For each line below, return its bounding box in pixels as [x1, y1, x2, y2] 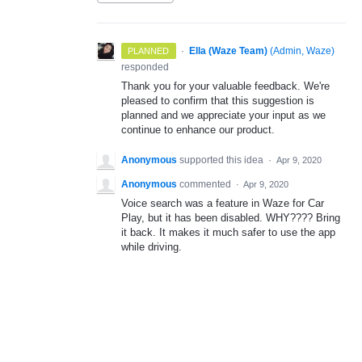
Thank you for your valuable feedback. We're [121, 80, 330, 92]
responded [121, 61, 169, 73]
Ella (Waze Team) [188, 45, 267, 57]
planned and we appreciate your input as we [121, 109, 326, 121]
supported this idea [179, 154, 266, 166]
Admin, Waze [272, 45, 331, 57]
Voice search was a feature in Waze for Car [121, 197, 324, 210]
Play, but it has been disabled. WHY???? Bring [121, 212, 340, 225]
